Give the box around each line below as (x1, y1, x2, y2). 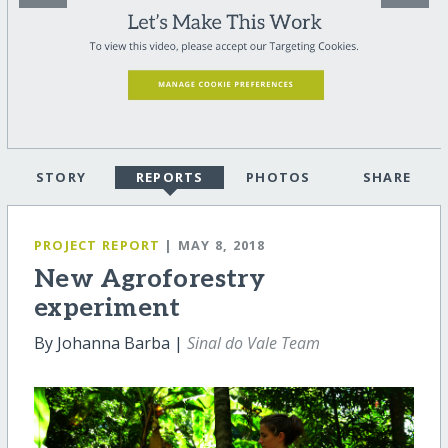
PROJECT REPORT (33, 236, 161, 255)
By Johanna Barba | (33, 332, 187, 355)
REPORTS (135, 168, 204, 187)
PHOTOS (245, 168, 311, 187)
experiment (33, 293, 181, 325)
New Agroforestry (33, 264, 266, 296)
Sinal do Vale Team (186, 332, 320, 355)
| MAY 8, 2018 (164, 236, 266, 255)
